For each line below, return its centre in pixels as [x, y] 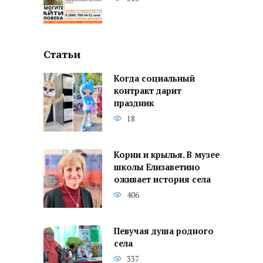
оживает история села [162, 180]
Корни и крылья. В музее [167, 155]
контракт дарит [148, 91]
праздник [134, 103]
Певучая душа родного [164, 231]
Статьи [62, 55]
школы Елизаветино [157, 167]
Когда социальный [154, 79]
